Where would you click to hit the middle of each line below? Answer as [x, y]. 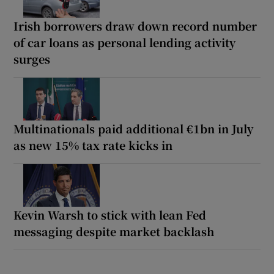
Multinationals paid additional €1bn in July [134, 129]
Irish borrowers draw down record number [135, 26]
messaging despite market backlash [114, 231]
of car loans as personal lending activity [125, 43]
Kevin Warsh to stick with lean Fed [110, 215]
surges [32, 59]
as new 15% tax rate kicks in [93, 145]
